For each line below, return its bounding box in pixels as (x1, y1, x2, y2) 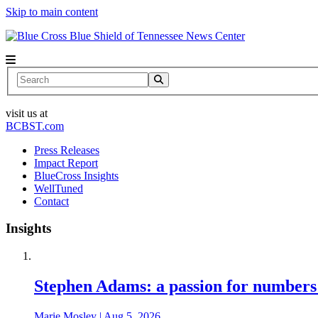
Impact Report (34, 156, 98, 169)
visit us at (6, 106, 48, 119)
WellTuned (34, 182, 83, 194)
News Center (186, 30, 245, 42)
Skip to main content (6, 6, 98, 18)
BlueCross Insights (34, 169, 119, 182)
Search (16, 71, 47, 84)
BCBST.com (6, 119, 64, 132)
